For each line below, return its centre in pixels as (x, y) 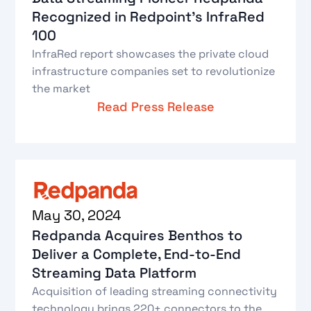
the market (61, 88)
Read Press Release (155, 106)
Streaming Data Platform (115, 273)
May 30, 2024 (77, 216)
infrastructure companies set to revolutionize (154, 71)
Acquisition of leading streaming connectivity (155, 292)
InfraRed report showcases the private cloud (151, 53)
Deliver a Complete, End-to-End (137, 254)
